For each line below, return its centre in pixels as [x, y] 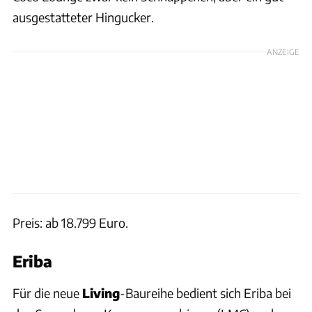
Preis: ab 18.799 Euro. [70, 222]
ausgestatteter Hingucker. [83, 17]
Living [101, 292]
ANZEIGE [283, 51]
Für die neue [47, 292]
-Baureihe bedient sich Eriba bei [205, 292]
